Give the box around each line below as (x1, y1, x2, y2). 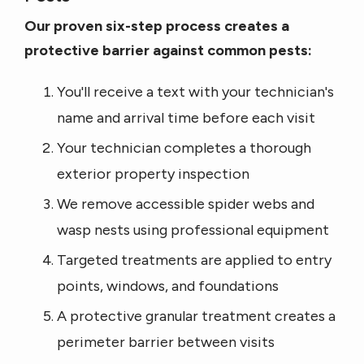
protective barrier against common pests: (24, 41, 312, 60)
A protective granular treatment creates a (57, 307, 336, 326)
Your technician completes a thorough (57, 139, 311, 158)
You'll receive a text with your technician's (57, 83, 334, 102)
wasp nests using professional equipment (57, 221, 329, 240)
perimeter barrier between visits (57, 333, 275, 352)
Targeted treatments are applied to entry (57, 251, 331, 270)
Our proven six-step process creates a (24, 17, 289, 36)
